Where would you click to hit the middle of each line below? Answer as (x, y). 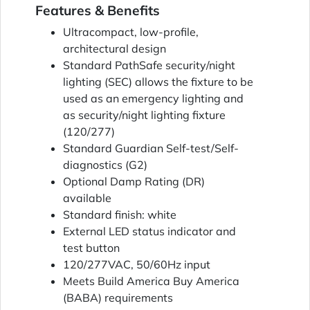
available (87, 198)
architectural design (115, 49)
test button (91, 248)
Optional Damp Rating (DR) (134, 182)
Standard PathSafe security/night (149, 65)
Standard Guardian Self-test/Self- (151, 148)
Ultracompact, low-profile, (131, 32)
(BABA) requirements (118, 298)
